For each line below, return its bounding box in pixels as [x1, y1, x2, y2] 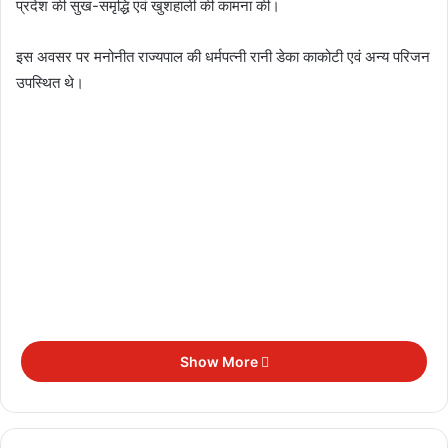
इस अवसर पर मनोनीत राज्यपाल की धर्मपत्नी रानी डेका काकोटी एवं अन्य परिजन [16, 47, 430, 66]
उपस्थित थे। [16, 73, 84, 92]
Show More [179, 353, 261, 370]
